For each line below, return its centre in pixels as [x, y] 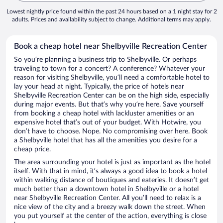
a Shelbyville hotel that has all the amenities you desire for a [106, 141]
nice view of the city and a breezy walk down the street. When [110, 207]
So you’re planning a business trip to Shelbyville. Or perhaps [105, 60]
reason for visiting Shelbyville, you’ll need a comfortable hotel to [112, 78]
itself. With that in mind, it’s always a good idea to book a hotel [111, 171]
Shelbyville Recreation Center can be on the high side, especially [111, 96]
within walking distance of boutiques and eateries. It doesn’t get [111, 180]
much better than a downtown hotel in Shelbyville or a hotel [106, 189]
